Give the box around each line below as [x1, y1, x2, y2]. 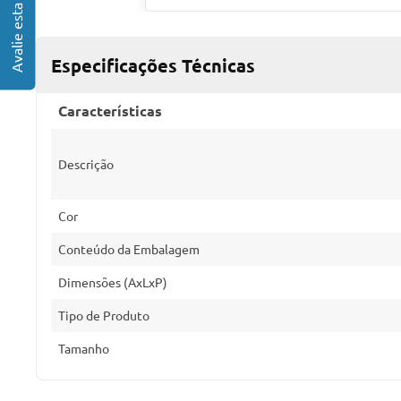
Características [58, 101, 162, 121]
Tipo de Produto [58, 307, 149, 324]
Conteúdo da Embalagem [58, 241, 200, 258]
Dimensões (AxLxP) [58, 274, 167, 291]
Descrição [58, 156, 114, 173]
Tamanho [58, 340, 109, 357]
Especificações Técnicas [51, 54, 255, 78]
